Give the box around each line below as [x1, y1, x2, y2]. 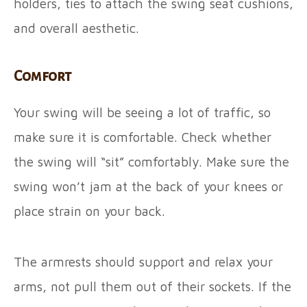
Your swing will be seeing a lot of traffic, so [14, 104, 271, 120]
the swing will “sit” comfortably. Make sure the [14, 153, 289, 169]
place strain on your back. [14, 203, 169, 219]
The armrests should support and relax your [14, 254, 273, 269]
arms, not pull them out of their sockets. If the [14, 278, 291, 294]
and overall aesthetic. [14, 20, 143, 36]
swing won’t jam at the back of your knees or [14, 178, 283, 194]
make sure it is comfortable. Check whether [14, 129, 271, 145]
